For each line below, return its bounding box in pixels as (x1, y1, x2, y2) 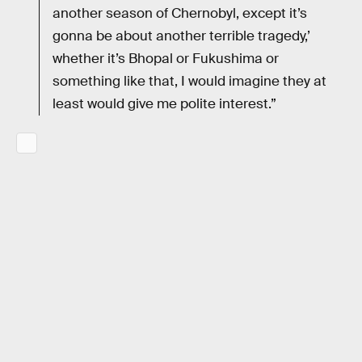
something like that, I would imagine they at (53, 72, 326, 90)
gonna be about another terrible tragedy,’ (53, 27, 310, 44)
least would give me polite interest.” (53, 95, 276, 112)
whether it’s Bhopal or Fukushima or (53, 49, 279, 67)
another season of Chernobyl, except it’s (53, 4, 307, 22)
